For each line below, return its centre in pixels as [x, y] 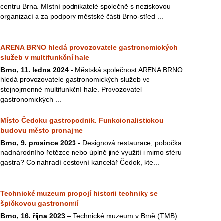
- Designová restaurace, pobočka [129, 143]
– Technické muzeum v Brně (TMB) [121, 216]
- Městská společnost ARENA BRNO [126, 70]
